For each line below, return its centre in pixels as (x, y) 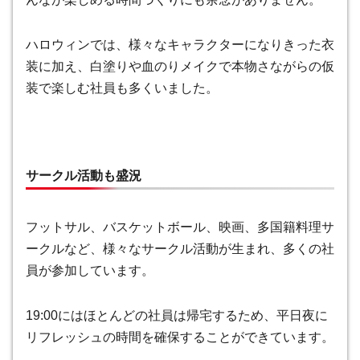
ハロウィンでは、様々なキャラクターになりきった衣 (180, 45)
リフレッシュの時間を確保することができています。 (180, 337)
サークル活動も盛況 (84, 175)
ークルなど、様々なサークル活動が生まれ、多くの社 (180, 248)
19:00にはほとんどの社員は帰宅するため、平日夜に (177, 315)
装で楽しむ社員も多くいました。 (122, 88)
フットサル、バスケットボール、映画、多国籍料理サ (180, 227)
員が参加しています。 (90, 270)
